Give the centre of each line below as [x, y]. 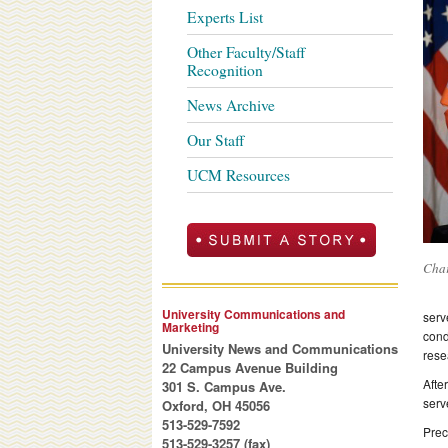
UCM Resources [238, 174]
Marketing [190, 326]
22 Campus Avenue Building [250, 367]
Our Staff [215, 139]
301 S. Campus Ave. [224, 386]
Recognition [225, 69]
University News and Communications [280, 348]
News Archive [231, 104]
